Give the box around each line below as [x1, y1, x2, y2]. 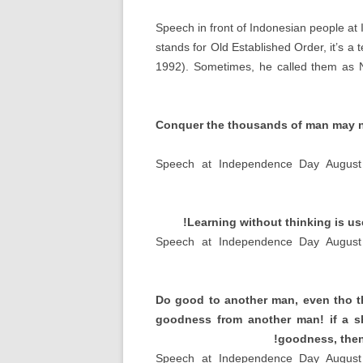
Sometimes [193, 60, 251, 73]
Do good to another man [156, 293, 296, 306]
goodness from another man [156, 313, 320, 326]
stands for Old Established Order [156, 41, 324, 53]
